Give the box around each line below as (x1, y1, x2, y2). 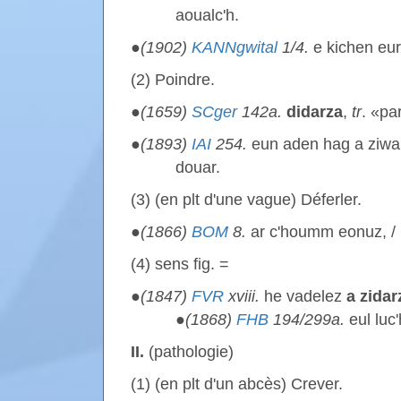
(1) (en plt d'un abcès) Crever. (131, 375, 343, 393)
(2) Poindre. (131, 71, 215, 89)
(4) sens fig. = (131, 255, 229, 273)
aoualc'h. (175, 6, 239, 24)
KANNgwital (192, 38, 277, 56)
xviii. (224, 287, 260, 305)
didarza (286, 103, 343, 121)
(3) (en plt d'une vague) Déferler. (131, 191, 362, 209)
